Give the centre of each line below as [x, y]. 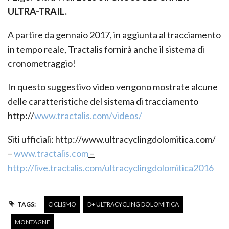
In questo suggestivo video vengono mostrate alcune [113, 87]
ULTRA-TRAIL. [37, 11]
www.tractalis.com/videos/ [88, 115]
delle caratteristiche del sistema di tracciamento [103, 101]
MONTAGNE [32, 222]
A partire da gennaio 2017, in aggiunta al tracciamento [114, 35]
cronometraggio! [42, 63]
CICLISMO [62, 204]
